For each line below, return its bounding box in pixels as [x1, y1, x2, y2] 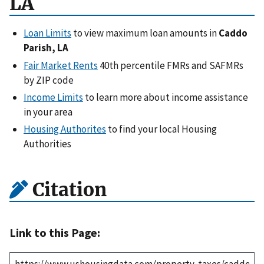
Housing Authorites [24, 123, 106, 136]
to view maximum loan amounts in [71, 27, 219, 40]
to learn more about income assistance [83, 90, 248, 104]
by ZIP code [24, 73, 74, 87]
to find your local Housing [106, 123, 217, 136]
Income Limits [24, 90, 83, 104]
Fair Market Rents [24, 58, 98, 72]
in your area [24, 105, 72, 118]
